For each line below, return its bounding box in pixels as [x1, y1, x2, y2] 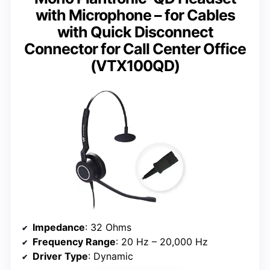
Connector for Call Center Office [24, 39, 246, 58]
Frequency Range [33, 235, 116, 248]
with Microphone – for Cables [35, 5, 235, 24]
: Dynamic [88, 250, 133, 262]
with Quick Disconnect [57, 22, 213, 41]
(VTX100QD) [90, 56, 180, 75]
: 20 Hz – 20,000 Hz [116, 235, 208, 248]
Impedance [33, 221, 85, 233]
